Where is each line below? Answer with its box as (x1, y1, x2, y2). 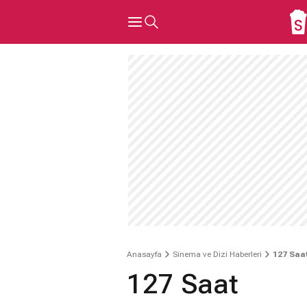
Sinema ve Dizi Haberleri (173, 249, 262, 259)
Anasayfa (127, 249, 162, 259)
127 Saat (127, 268, 238, 300)
